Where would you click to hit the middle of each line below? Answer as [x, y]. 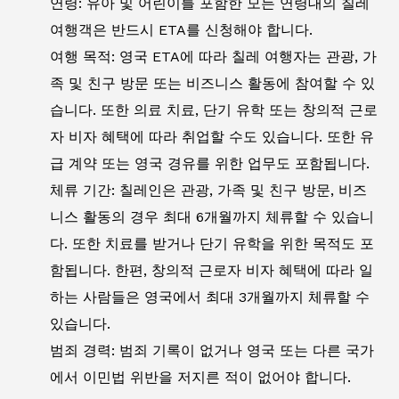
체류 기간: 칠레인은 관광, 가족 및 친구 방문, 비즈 [208, 190]
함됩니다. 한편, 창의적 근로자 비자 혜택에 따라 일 [212, 270]
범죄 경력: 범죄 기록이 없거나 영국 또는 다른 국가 [212, 350]
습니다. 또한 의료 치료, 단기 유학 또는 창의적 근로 [214, 110]
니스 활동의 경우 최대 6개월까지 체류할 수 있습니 [212, 216]
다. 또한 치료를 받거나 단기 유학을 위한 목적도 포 [212, 243]
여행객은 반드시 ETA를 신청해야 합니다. [181, 29]
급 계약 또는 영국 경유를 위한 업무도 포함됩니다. [210, 163]
